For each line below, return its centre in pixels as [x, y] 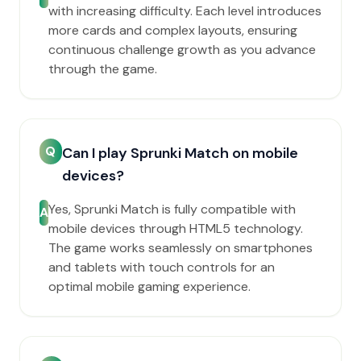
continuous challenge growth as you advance [182, 50]
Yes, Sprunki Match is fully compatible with [172, 209]
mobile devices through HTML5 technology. [176, 228]
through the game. [103, 69]
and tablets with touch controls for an [162, 267]
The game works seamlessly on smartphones [180, 248]
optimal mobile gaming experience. [149, 286]
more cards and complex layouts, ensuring [173, 30]
